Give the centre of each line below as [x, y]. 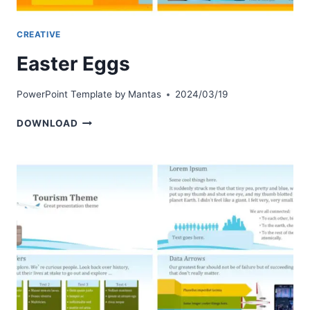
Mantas [145, 94]
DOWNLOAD [47, 124]
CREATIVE [39, 34]
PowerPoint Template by [71, 94]
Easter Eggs [73, 63]
